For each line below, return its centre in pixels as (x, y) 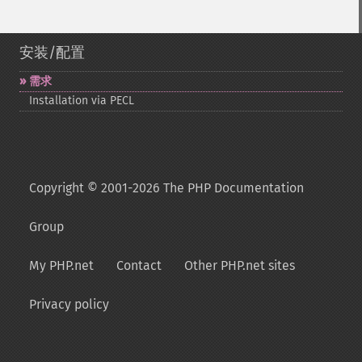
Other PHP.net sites (240, 265)
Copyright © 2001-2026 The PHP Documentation (166, 188)
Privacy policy (69, 304)
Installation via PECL (82, 101)
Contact (139, 265)
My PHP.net (61, 265)
